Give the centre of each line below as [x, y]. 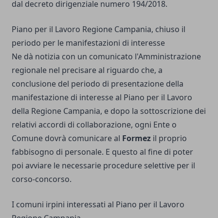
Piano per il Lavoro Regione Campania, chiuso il [99, 29]
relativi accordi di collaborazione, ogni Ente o [94, 125]
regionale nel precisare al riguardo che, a [87, 70]
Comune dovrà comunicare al [67, 138]
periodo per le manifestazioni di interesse [88, 43]
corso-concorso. [42, 179]
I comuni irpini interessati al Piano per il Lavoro [98, 205]
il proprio [169, 138]
